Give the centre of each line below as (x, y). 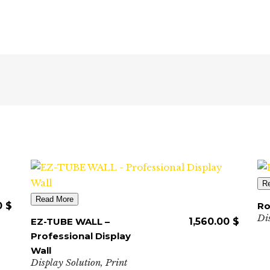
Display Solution (65, 262)
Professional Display (80, 236)
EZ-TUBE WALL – (70, 221)
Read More (54, 199)
